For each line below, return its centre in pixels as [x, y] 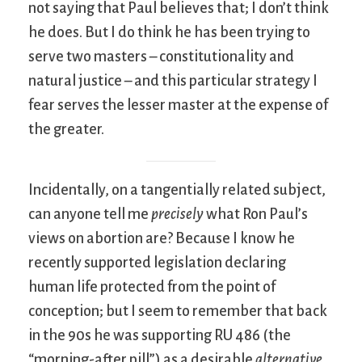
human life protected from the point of [152, 286]
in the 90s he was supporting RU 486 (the [160, 335]
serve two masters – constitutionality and [161, 56]
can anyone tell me [90, 214]
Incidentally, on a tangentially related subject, [177, 189]
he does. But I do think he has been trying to [169, 32]
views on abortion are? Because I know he [162, 238]
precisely [177, 214]
